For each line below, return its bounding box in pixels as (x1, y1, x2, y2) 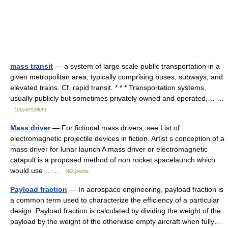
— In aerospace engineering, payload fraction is (67, 185, 223, 193)
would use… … (10, 166, 65, 175)
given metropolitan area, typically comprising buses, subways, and (10, 73, 223, 81)
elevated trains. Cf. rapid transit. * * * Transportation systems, (10, 83, 206, 92)
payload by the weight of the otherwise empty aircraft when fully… (10, 217, 221, 225)
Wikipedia (65, 168, 89, 174)
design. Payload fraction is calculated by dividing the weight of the (10, 207, 221, 215)
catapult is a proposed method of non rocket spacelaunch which (10, 156, 215, 164)
